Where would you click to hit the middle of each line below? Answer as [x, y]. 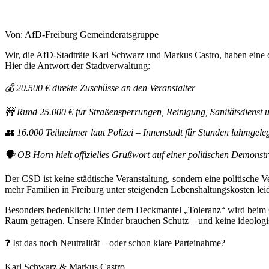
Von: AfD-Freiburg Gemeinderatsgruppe [82, 35]
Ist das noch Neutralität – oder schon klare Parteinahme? [118, 243]
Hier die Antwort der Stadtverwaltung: [77, 66]
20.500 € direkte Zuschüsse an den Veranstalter [104, 88]
